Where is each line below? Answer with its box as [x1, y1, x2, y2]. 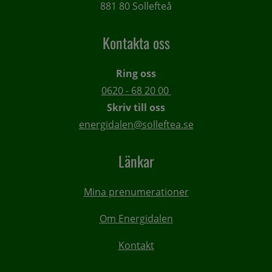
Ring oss [116, 67, 156, 81]
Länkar [118, 150, 154, 172]
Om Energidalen [99, 212, 173, 226]
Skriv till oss [107, 101, 165, 115]
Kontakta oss [102, 32, 170, 54]
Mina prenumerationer [83, 185, 189, 199]
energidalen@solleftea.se [78, 118, 194, 132]
